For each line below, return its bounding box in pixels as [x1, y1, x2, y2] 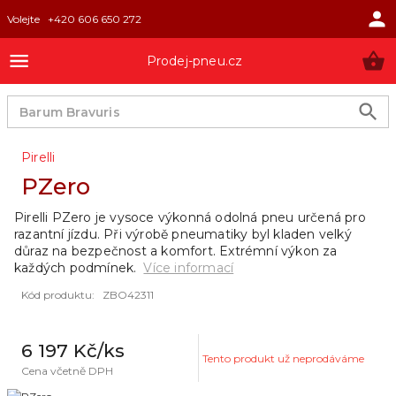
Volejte [7, 12, 40, 27]
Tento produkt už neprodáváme [202, 351, 364, 365]
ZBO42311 [103, 288, 154, 302]
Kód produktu [21, 288, 92, 302]
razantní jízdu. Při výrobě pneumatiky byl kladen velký [14, 226, 352, 243]
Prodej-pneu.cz [146, 52, 243, 69]
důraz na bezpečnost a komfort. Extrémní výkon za [14, 243, 338, 260]
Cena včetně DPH [21, 364, 113, 378]
